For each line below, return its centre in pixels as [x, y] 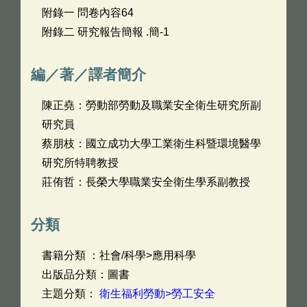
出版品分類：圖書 [86, 274]
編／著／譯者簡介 [88, 74]
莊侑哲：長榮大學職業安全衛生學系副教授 [146, 182]
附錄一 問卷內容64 [88, 13]
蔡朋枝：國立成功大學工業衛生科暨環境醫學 [151, 144]
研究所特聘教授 [80, 163]
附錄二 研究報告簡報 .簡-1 [106, 32]
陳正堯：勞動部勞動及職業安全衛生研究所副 [151, 105]
